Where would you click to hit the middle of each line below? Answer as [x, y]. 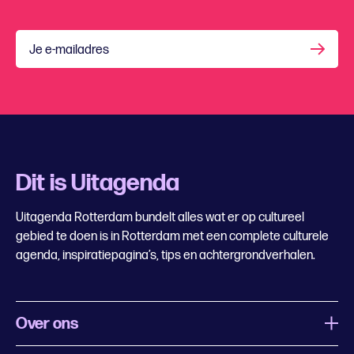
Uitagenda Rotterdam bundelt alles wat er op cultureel [160, 217]
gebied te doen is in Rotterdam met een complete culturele [172, 236]
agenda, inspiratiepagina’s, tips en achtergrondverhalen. [166, 255]
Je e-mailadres [69, 50]
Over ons [47, 324]
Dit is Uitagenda [98, 183]
